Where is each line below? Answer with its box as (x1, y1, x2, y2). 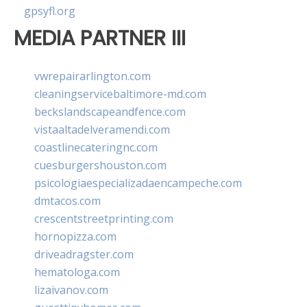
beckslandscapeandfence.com (34, 103, 186, 119)
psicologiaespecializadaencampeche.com (34, 175, 242, 191)
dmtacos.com (34, 193, 101, 208)
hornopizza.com (34, 228, 116, 244)
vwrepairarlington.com (34, 68, 151, 84)
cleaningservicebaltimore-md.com (34, 86, 206, 101)
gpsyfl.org (24, 3, 75, 19)
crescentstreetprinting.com (34, 210, 173, 226)
